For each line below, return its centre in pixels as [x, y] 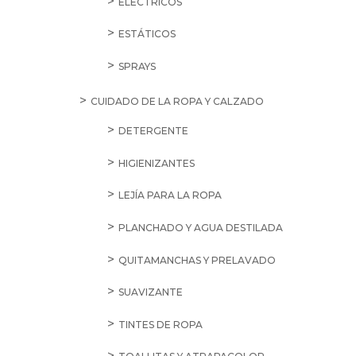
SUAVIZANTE [150, 292]
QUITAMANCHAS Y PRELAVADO [197, 260]
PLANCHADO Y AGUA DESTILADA [200, 228]
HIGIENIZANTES [156, 163]
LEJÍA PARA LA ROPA [170, 195]
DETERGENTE [153, 131]
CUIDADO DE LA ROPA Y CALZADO [177, 102]
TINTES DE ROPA [160, 324]
